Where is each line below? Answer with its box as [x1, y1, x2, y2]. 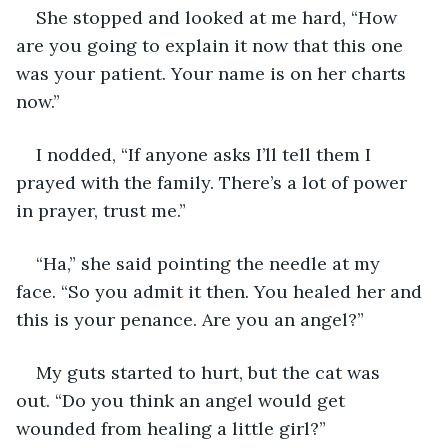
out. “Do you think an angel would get [16, 388, 350, 412]
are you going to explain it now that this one [16, 33, 408, 57]
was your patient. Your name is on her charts [16, 61, 411, 85]
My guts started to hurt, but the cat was [36, 360, 385, 384]
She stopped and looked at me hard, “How [36, 5, 402, 29]
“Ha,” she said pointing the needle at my [36, 251, 385, 275]
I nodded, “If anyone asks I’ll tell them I [36, 142, 376, 166]
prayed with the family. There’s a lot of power [16, 170, 412, 194]
